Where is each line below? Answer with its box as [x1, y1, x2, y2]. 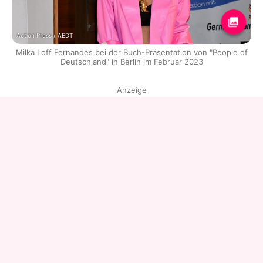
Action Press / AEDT [16, 32, 73, 39]
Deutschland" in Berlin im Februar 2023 [60, 57, 203, 67]
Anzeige [116, 85, 147, 95]
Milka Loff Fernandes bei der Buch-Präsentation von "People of [15, 48, 248, 58]
